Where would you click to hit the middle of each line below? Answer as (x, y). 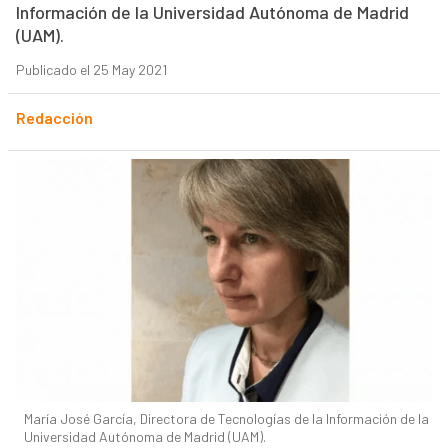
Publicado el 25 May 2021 (91, 70)
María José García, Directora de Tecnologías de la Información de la (226, 419)
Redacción (54, 118)
